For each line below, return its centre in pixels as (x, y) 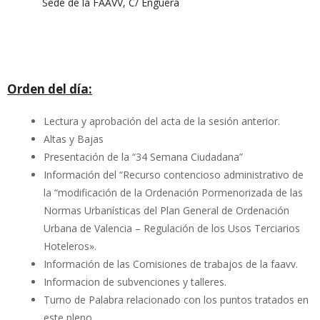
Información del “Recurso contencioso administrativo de (174, 175)
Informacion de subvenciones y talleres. (135, 282)
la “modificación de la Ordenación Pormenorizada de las (173, 192)
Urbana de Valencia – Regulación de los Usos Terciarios (172, 228)
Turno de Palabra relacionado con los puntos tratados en (176, 300)
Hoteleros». (70, 246)
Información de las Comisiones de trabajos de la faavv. (171, 264)
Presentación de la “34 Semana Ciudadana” (143, 157)
